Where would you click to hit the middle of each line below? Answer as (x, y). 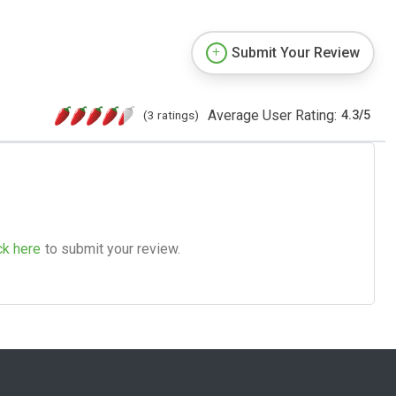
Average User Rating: (272, 115)
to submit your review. (113, 248)
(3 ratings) (171, 114)
